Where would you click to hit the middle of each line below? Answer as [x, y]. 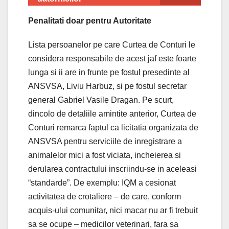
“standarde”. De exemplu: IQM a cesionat [102, 183]
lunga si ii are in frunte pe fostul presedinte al [109, 73]
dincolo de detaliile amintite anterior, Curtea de [112, 114]
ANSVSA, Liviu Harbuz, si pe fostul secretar [107, 86]
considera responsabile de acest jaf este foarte [112, 59]
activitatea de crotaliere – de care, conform [105, 197]
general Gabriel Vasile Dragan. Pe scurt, [101, 100]
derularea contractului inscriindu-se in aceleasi [112, 169]
